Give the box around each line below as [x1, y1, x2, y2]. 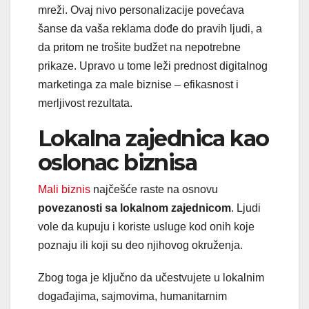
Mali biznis [38, 183, 90, 195]
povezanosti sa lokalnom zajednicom [38, 201, 231, 214]
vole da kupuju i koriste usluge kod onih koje [38, 220, 255, 232]
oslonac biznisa [38, 148, 197, 176]
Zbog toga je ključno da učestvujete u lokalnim [38, 271, 264, 283]
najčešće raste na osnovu [90, 183, 218, 195]
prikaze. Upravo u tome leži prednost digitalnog [38, 59, 268, 72]
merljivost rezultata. [38, 97, 132, 109]
